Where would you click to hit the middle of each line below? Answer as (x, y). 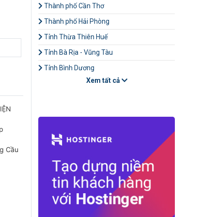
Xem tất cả (104, 80)
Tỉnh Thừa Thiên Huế (75, 37)
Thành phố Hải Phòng (76, 21)
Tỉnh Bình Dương (69, 68)
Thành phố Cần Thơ (73, 6)
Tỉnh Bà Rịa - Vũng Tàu (78, 52)
